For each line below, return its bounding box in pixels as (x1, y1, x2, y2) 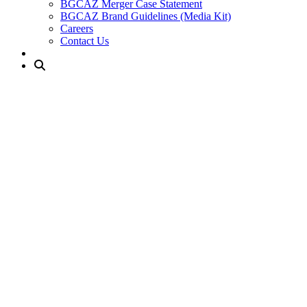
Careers (60, 23, 93, 34)
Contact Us (60, 35, 109, 47)
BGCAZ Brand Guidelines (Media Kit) (60, 10, 231, 22)
